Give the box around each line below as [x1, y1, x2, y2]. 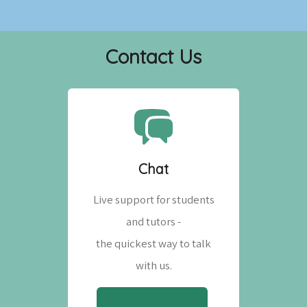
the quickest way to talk [96, 235, 211, 251]
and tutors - [126, 213, 181, 229]
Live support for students [93, 191, 214, 207]
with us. [135, 257, 172, 273]
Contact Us [106, 44, 201, 69]
